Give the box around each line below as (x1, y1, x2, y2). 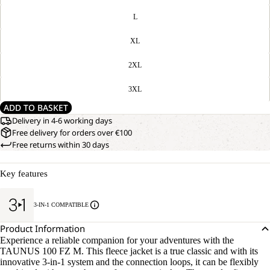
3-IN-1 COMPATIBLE (34, 201, 89, 208)
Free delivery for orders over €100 (12, 127, 132, 138)
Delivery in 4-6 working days (12, 115, 112, 126)
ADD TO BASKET (4, 102, 68, 113)
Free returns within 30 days (12, 139, 109, 150)
